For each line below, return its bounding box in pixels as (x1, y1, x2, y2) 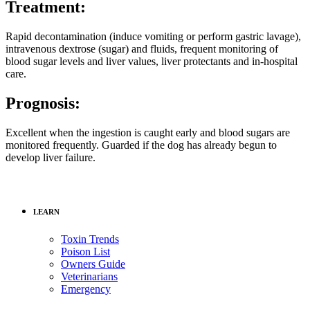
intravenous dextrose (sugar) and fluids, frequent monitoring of (6, 43, 278, 55)
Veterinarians (61, 270, 118, 282)
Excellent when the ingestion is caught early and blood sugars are (6, 126, 290, 138)
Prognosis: (6, 93, 80, 112)
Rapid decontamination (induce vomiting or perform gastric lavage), (6, 30, 301, 43)
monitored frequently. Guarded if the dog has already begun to (6, 138, 277, 151)
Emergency (61, 282, 111, 295)
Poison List (61, 245, 110, 257)
